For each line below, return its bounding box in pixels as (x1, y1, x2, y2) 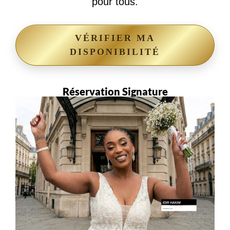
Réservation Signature (62, 85, 168, 98)
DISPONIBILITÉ (70, 47, 160, 57)
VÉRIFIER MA (75, 33, 155, 44)
